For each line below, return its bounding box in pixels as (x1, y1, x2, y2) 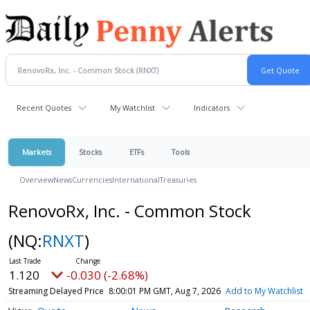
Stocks (79, 147, 102, 157)
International (112, 174, 160, 185)
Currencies (72, 174, 112, 185)
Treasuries (160, 174, 197, 185)
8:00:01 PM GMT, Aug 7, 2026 (108, 285, 221, 297)
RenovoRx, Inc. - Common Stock (8, 199, 251, 222)
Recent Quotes (17, 102, 71, 113)
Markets (22, 147, 51, 157)
